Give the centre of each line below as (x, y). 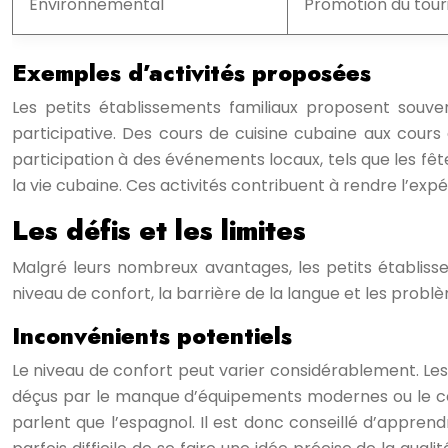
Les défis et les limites (159, 230)
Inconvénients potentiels (152, 336)
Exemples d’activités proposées (191, 73)
